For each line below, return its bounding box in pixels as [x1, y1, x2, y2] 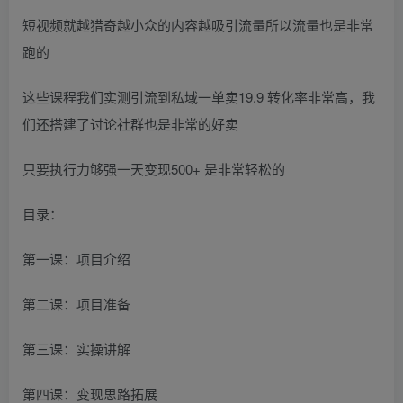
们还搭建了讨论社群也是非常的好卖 [22, 114, 238, 134]
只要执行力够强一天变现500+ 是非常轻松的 [22, 159, 285, 179]
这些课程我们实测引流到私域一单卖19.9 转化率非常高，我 [22, 87, 375, 107]
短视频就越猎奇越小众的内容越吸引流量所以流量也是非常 [22, 15, 373, 35]
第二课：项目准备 [22, 294, 130, 314]
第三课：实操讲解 [22, 339, 130, 359]
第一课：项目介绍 [22, 249, 130, 269]
